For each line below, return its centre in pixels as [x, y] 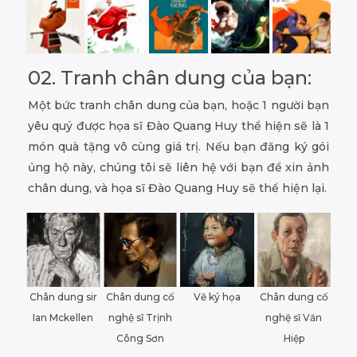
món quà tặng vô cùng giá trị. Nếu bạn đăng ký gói [178, 147]
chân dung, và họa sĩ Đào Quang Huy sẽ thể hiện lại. [177, 188]
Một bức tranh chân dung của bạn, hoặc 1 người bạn [178, 106]
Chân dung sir [63, 296]
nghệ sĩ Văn [294, 317]
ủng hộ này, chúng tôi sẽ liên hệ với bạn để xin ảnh [178, 168]
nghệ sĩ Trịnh [140, 317]
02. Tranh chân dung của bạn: [170, 78]
